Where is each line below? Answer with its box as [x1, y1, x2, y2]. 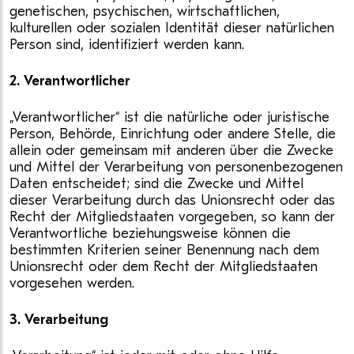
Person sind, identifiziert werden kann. [9, 36, 244, 53]
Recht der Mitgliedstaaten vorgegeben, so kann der [9, 209, 335, 225]
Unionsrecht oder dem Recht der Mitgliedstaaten [9, 258, 318, 275]
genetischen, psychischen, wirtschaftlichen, [9, 3, 280, 20]
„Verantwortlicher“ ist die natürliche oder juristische [9, 109, 330, 126]
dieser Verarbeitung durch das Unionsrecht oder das [9, 192, 335, 209]
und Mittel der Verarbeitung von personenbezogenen [9, 159, 343, 175]
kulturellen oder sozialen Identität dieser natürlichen [9, 20, 334, 36]
